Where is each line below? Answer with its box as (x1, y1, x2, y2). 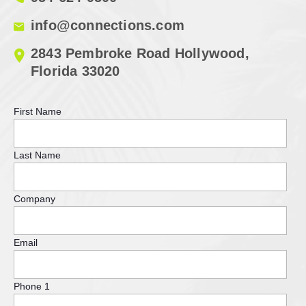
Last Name (14, 149, 61, 161)
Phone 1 (14, 280, 50, 292)
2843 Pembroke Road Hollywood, (31, 45, 249, 61)
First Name (14, 105, 61, 117)
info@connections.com (31, 17, 184, 33)
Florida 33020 (31, 63, 120, 79)
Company (14, 193, 55, 204)
